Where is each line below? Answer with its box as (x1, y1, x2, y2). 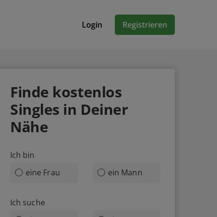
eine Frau (26, 167, 60, 178)
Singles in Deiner (10, 99, 128, 119)
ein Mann (108, 167, 142, 178)
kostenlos (52, 82, 122, 102)
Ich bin (10, 150, 35, 160)
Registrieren (123, 19, 167, 30)
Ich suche (10, 197, 45, 208)
